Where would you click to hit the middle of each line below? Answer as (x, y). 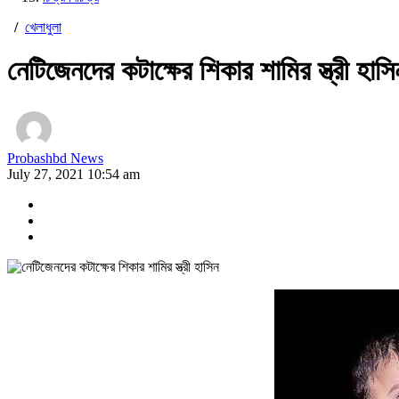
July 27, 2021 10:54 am (73, 174)
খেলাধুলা (43, 27)
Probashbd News (55, 158)
